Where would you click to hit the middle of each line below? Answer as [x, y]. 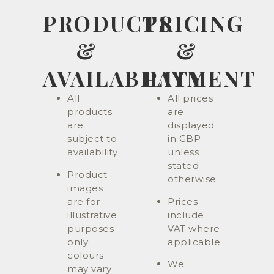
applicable [194, 242]
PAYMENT [200, 78]
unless [183, 152]
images [85, 188]
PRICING [194, 23]
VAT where [194, 228]
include [186, 215]
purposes [91, 228]
